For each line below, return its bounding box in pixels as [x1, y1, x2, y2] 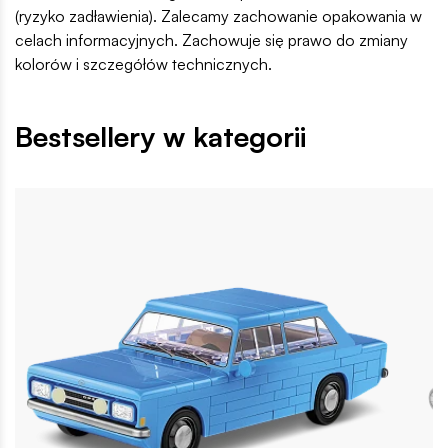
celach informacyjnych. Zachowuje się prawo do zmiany [15, 30, 408, 51]
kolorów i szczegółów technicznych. [15, 54, 272, 75]
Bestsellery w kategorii [15, 119, 306, 155]
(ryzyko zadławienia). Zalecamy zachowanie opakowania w [15, 6, 422, 27]
